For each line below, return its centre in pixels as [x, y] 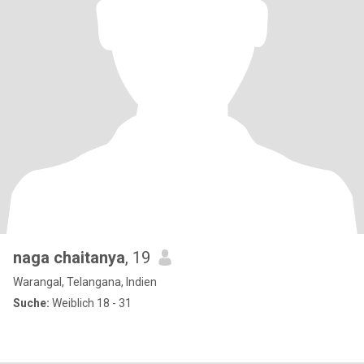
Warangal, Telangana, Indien [85, 282]
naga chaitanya [69, 258]
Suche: [31, 303]
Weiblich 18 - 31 [91, 303]
